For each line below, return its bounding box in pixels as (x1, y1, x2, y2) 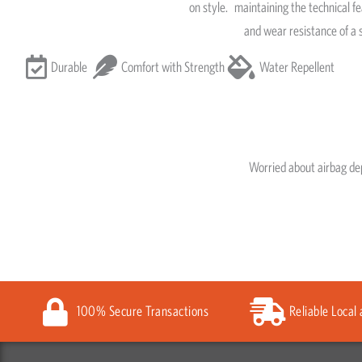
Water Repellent (259, 58, 335, 75)
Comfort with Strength (121, 58, 225, 75)
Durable (50, 58, 87, 75)
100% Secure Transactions (77, 303, 209, 320)
